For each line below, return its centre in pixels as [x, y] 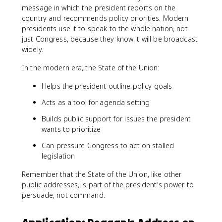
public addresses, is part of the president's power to [108, 185]
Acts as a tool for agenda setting [96, 102]
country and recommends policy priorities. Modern [105, 18]
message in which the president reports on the [99, 8]
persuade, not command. [63, 195]
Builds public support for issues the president [116, 119]
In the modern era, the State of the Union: [91, 68]
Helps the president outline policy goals [107, 86]
